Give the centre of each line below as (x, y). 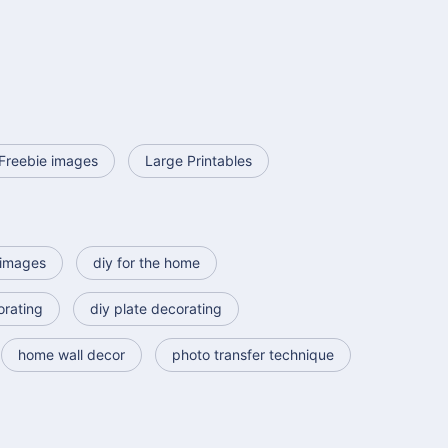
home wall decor (71, 355)
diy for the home (146, 263)
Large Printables (198, 161)
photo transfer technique (253, 355)
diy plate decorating (156, 309)
